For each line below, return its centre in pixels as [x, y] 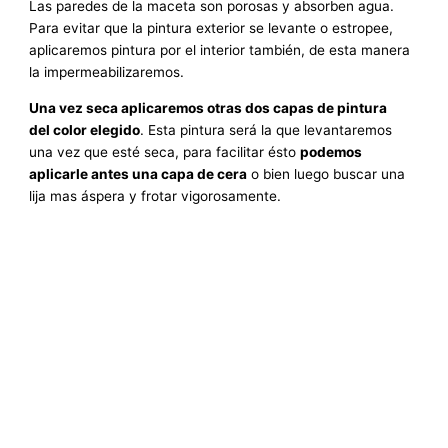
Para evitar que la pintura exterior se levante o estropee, [211, 27]
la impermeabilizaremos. [107, 71]
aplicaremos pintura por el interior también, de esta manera [220, 49]
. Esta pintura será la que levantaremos [266, 129]
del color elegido [85, 129]
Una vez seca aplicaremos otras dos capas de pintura [208, 107]
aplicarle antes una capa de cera [138, 173]
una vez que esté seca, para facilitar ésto [165, 151]
